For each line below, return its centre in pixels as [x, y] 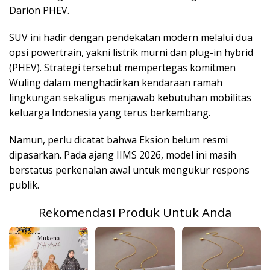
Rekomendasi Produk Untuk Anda [135, 212]
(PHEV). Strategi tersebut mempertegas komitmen [122, 67]
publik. [24, 185]
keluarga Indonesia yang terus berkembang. [110, 112]
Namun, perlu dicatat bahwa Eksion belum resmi [118, 140]
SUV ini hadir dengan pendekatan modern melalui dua [131, 37]
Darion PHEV [38, 10]
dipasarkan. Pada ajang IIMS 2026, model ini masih [123, 155]
